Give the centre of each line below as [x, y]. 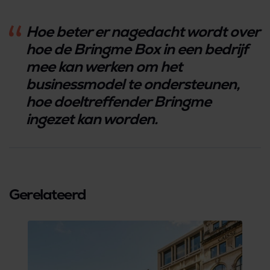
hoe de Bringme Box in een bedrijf [137, 49]
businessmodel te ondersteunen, [133, 83]
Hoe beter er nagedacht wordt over [143, 31]
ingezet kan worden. [91, 118]
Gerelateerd [48, 194]
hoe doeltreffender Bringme [118, 101]
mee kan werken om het [104, 66]
